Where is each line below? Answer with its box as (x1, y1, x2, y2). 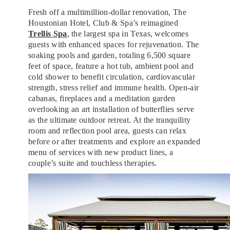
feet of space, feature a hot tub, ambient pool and (28, 61, 194, 70)
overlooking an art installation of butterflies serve (28, 104, 195, 113)
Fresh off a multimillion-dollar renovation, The (28, 7, 187, 16)
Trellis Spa (28, 29, 67, 38)
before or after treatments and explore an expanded (28, 137, 201, 146)
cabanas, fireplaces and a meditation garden (28, 93, 176, 103)
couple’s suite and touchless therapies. (28, 158, 157, 167)
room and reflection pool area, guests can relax (28, 126, 187, 135)
